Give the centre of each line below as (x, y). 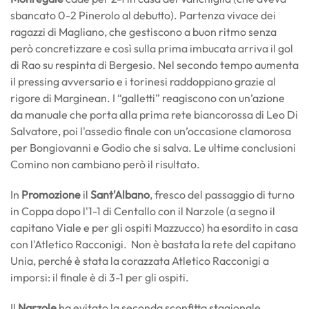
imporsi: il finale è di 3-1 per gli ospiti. (100, 277)
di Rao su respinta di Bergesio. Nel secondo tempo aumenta (154, 65)
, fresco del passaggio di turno (222, 195)
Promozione (51, 195)
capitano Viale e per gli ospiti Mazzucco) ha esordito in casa (154, 228)
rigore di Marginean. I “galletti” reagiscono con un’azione (148, 98)
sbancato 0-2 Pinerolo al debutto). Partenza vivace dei (143, 15)
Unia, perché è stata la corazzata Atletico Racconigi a (140, 261)
